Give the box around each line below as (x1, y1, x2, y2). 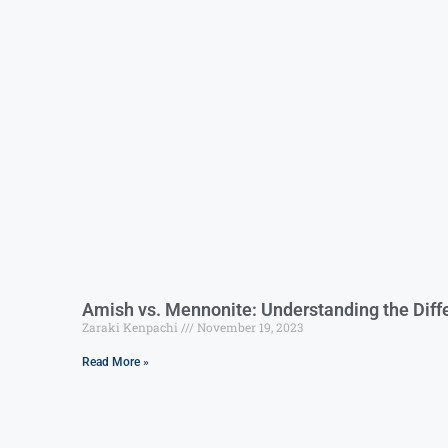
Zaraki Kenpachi (82, 318, 181, 335)
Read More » (82, 354, 149, 369)
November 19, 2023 (194, 318, 303, 335)
